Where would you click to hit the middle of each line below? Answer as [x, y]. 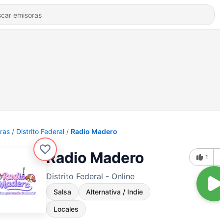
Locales [66, 209]
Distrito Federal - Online [90, 176]
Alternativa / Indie [114, 192]
